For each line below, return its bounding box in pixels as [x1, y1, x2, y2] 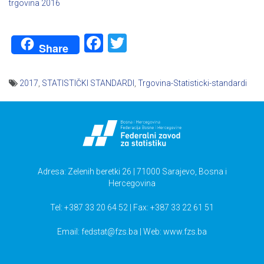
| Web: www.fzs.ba [138, 227, 207, 237]
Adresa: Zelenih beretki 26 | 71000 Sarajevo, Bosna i [37, 167, 227, 177]
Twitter [127, 32, 184, 55]
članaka [9, 118, 51, 133]
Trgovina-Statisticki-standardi [138, 78, 247, 88]
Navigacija [9, 101, 66, 115]
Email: [57, 227, 81, 237]
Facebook [103, 32, 182, 55]
